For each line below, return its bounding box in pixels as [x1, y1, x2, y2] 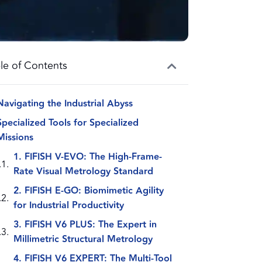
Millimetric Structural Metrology [13, 232, 153, 247]
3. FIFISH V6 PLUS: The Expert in [13, 218, 157, 233]
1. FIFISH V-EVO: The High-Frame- [13, 150, 163, 165]
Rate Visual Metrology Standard [13, 164, 154, 180]
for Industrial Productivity [13, 198, 125, 213]
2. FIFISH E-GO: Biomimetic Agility [13, 184, 164, 199]
